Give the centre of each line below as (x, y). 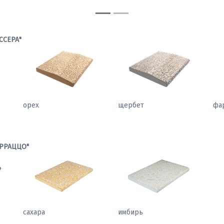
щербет (131, 105)
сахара (34, 212)
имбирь (130, 212)
